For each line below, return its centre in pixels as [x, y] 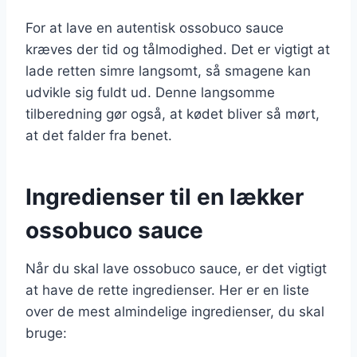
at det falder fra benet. [99, 135]
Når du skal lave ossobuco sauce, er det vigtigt [176, 268]
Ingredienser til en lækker [165, 196]
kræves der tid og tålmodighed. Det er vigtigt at [178, 49]
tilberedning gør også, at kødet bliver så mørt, [173, 114]
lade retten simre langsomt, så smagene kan [168, 71]
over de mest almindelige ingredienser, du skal [175, 311]
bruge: [46, 333]
